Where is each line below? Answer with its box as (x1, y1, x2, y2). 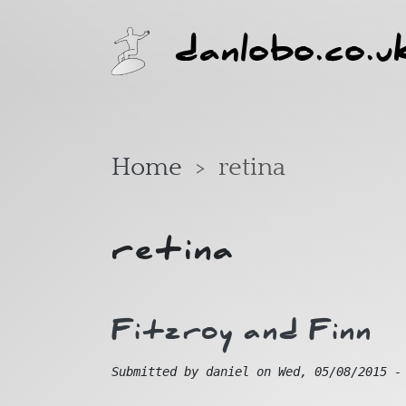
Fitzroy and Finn (111, 306, 373, 355)
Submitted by (111, 364, 206, 380)
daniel (206, 364, 249, 380)
